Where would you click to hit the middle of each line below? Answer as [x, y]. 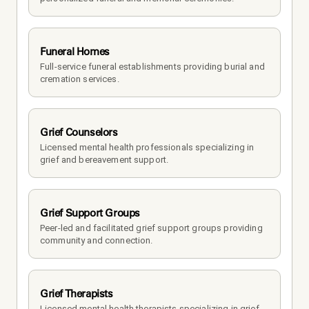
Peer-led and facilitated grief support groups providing [151, 228]
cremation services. [80, 79]
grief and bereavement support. [104, 159]
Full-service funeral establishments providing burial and [152, 66]
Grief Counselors [79, 132]
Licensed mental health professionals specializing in [147, 147]
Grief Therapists [77, 293]
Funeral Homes [75, 51]
